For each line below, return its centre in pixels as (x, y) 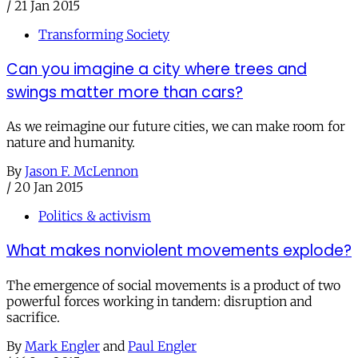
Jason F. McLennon (82, 171)
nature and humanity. (71, 143)
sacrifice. (33, 317)
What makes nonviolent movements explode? (179, 250)
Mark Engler (62, 346)
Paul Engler (162, 346)
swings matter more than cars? (125, 92)
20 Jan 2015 (49, 187)
